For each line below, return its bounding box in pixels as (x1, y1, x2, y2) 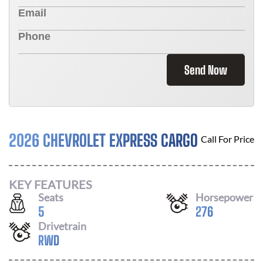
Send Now (184, 63, 227, 77)
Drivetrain (38, 219, 86, 232)
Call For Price (201, 133, 254, 144)
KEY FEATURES (9, 177, 92, 191)
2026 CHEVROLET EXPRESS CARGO (9, 130, 198, 150)
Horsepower (195, 190, 253, 204)
